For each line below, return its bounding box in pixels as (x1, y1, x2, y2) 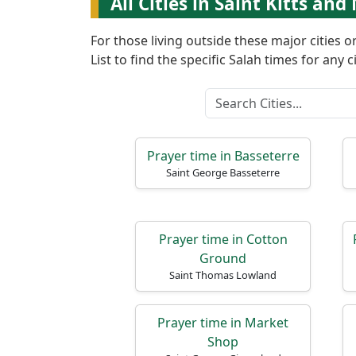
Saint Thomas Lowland (169, 268, 277, 282)
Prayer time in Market (157, 314, 288, 331)
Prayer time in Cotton (158, 230, 288, 248)
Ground (199, 250, 246, 267)
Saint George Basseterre (166, 165, 280, 180)
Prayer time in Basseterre (146, 147, 300, 164)
